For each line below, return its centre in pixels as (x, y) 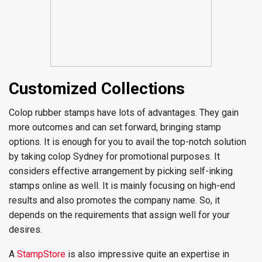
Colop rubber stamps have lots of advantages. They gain (124, 113)
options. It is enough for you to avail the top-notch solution (127, 142)
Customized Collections (97, 89)
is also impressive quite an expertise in (147, 254)
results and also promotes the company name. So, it (114, 200)
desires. (25, 230)
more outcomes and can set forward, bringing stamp (115, 127)
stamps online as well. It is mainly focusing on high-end (122, 186)
